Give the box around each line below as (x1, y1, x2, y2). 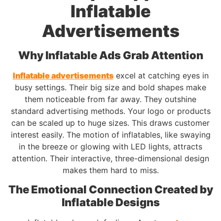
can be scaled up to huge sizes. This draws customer (11, 117, 210, 128)
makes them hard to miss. (62, 165, 159, 175)
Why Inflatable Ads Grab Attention (18, 48, 203, 62)
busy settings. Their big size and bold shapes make (15, 82, 206, 92)
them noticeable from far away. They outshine (25, 94, 196, 104)
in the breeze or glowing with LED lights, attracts (19, 141, 202, 151)
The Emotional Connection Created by (8, 183, 213, 196)
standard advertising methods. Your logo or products (10, 106, 211, 116)
